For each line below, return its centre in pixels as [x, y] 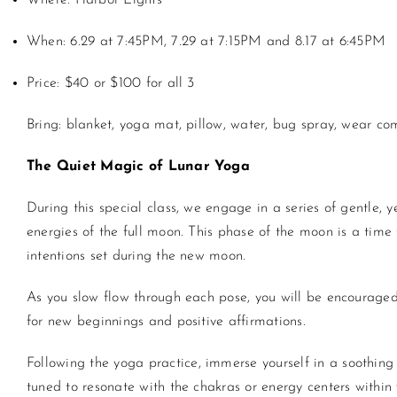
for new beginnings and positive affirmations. [166, 322]
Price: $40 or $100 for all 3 [111, 83]
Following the [70, 363]
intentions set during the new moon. [136, 256]
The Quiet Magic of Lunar [121, 167]
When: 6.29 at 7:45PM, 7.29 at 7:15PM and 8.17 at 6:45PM [206, 42]
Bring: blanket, [73, 125]
